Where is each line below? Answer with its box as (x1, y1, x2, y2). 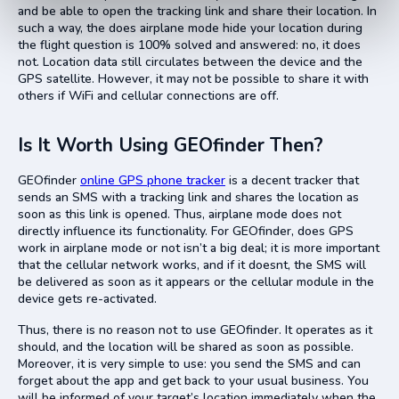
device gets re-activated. (18, 289, 157, 307)
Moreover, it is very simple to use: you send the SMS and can (18, 354, 361, 372)
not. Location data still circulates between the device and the (18, 53, 362, 70)
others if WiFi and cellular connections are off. (18, 86, 279, 104)
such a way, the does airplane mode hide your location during (18, 19, 362, 37)
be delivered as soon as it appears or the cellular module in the (18, 273, 374, 290)
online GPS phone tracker (80, 171, 225, 189)
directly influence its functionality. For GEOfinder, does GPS (18, 222, 354, 240)
